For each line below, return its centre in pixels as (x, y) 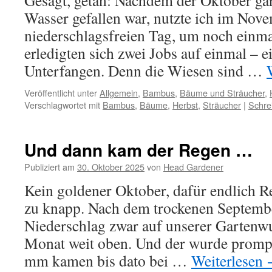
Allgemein (119, 93)
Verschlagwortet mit (62, 105)
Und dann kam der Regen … (138, 150)
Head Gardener (193, 167)
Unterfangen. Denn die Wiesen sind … (145, 70)
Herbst (185, 105)
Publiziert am (49, 167)
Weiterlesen (229, 260)
